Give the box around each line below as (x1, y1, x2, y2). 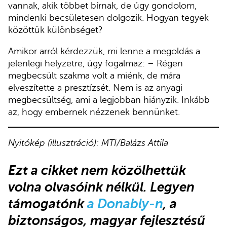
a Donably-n (87, 196, 163, 212)
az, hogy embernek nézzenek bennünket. (8, 106, 180, 117)
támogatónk (8, 196, 87, 212)
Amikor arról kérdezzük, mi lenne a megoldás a (8, 46, 200, 56)
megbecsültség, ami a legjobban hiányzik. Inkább (8, 94, 210, 105)
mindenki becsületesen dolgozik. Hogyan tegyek (8, 13, 209, 23)
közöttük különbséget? (8, 25, 105, 35)
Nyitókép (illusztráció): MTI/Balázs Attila (8, 138, 168, 148)
